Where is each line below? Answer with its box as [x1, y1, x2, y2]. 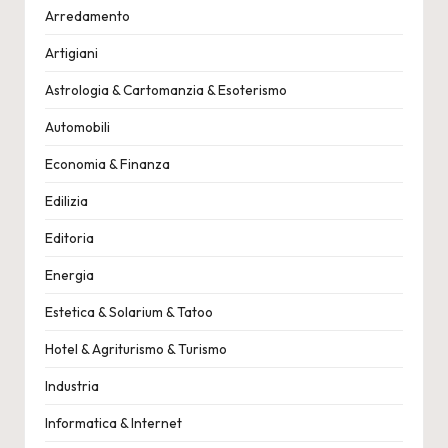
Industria [45, 377, 99, 396]
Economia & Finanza [45, 155, 170, 174]
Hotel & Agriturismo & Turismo [45, 340, 227, 359]
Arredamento [45, 7, 130, 26]
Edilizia [45, 192, 88, 211]
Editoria [45, 229, 94, 248]
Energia [45, 266, 94, 285]
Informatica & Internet [45, 414, 182, 433]
